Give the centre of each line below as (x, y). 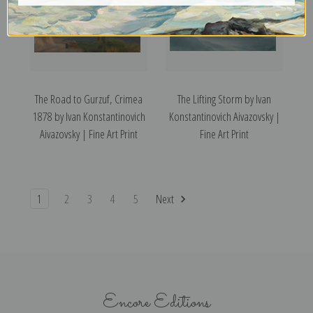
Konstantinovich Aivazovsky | (224, 117)
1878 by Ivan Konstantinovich (89, 117)
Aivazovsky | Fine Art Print (89, 134)
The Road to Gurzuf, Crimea (89, 99)
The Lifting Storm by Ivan (224, 99)
